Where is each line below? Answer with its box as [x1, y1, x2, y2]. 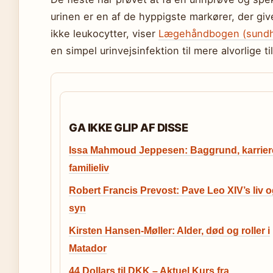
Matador [69, 243, 107, 253]
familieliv [69, 163, 109, 173]
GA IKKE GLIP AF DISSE [69, 121, 188, 134]
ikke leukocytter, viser [51, 27, 158, 40]
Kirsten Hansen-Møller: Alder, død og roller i [69, 225, 270, 236]
